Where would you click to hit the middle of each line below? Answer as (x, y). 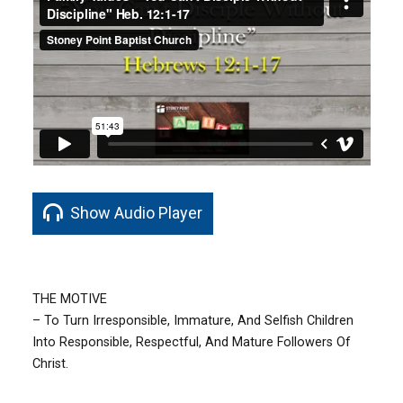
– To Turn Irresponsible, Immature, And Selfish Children (193, 320)
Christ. (51, 363)
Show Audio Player (135, 212)
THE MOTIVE (70, 299)
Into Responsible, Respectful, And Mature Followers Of (192, 342)
